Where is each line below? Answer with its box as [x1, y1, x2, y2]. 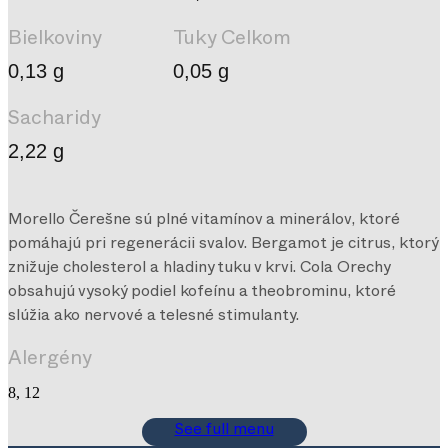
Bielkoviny [8, 36, 102, 47]
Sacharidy [8, 116, 101, 127]
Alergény [8, 356, 92, 367]
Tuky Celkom [173, 36, 291, 47]
